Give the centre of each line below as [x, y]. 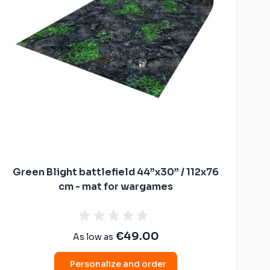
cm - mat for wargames [116, 186]
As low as [93, 237]
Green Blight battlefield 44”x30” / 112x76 [116, 172]
